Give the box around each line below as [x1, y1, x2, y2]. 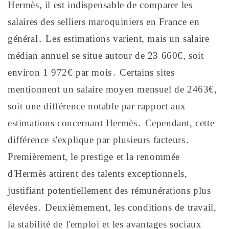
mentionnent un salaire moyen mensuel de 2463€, [8, 84, 217, 95]
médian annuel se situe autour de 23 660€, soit [8, 50, 204, 61]
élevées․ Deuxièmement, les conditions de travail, [8, 202, 217, 213]
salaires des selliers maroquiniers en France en [8, 16, 200, 28]
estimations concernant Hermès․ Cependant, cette [8, 118, 215, 129]
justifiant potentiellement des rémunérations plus [8, 185, 211, 196]
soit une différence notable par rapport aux [8, 101, 186, 112]
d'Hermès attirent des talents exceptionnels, [8, 168, 188, 179]
